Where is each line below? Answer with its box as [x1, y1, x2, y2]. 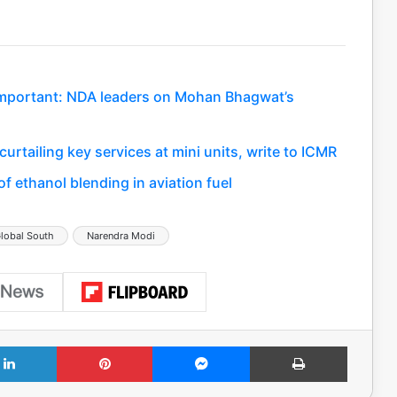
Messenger [249, 339, 312, 354]
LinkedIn [56, 339, 102, 354]
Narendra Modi [87, 229, 155, 242]
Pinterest [152, 339, 202, 354]
